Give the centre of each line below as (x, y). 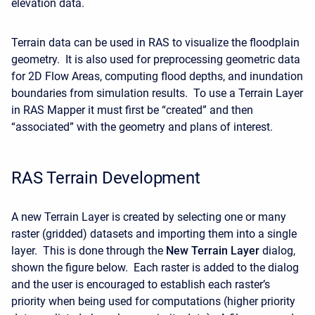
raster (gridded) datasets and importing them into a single (154, 234)
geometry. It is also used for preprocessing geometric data (156, 59)
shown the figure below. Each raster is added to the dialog (155, 268)
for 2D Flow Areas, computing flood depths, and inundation (157, 76)
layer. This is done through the (89, 251)
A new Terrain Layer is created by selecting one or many (149, 217)
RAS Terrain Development (106, 178)
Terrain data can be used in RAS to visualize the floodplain (155, 43)
